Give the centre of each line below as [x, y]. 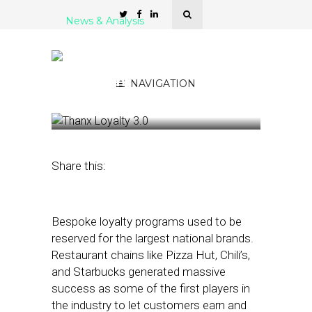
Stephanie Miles [199, 110]
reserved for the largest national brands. [153, 238]
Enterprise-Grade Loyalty [149, 65]
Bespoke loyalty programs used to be [147, 221]
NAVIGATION [163, 84]
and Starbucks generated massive [139, 272]
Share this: [79, 166]
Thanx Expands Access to [152, 48]
